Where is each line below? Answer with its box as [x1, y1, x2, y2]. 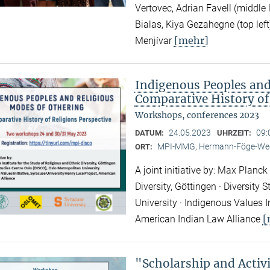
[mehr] [174, 34, 209, 47]
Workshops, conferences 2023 [134, 110, 259, 121]
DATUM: [134, 128, 166, 138]
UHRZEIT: [216, 128, 253, 138]
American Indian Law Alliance [134, 213, 263, 225]
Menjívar [134, 35, 174, 47]
